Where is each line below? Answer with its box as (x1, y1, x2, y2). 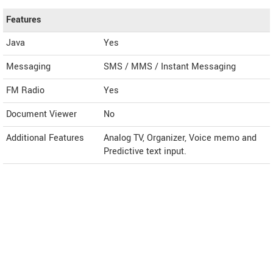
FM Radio (6, 84, 44, 97)
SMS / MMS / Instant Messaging (104, 60, 236, 73)
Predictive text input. (104, 145, 186, 158)
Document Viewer (6, 108, 77, 121)
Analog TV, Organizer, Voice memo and (104, 132, 257, 144)
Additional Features (6, 132, 84, 144)
